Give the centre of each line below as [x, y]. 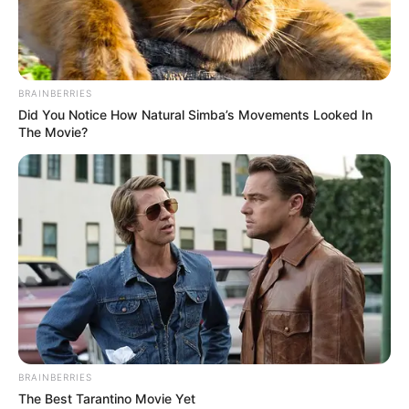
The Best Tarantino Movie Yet [107, 399]
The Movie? [53, 132]
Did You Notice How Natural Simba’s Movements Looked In [195, 115]
